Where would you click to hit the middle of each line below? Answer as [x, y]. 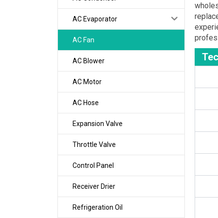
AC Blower [88, 61]
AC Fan [83, 40]
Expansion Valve [97, 123]
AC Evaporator [95, 19]
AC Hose [85, 102]
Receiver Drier [94, 186]
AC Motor [87, 82]
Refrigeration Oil [97, 207]
